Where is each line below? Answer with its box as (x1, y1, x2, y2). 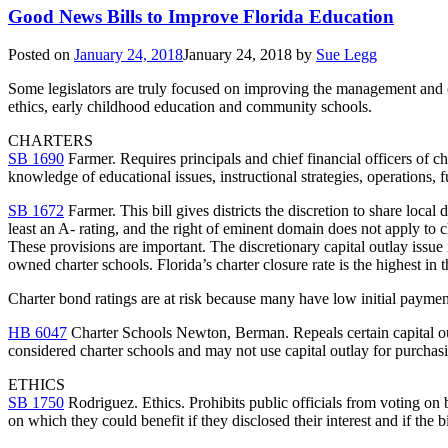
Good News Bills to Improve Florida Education (8, 5, 394, 27)
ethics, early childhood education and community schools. (8, 98, 372, 116)
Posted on (8, 46, 74, 64)
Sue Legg (316, 46, 377, 64)
